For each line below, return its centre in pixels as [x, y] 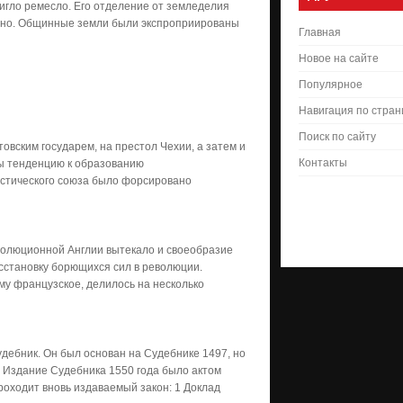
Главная [320, 32]
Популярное [331, 85]
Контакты [323, 163]
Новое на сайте [339, 58]
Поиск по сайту [337, 137]
